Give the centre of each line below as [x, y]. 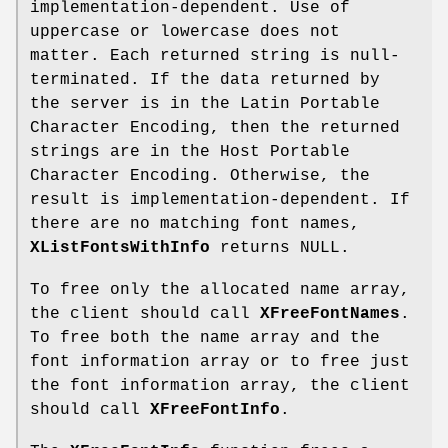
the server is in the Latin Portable [205, 104]
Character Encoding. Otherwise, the [200, 176]
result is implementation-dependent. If [220, 200]
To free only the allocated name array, [220, 290]
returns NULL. [280, 248]
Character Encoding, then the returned [215, 128]
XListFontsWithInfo [120, 248]
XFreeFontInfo [215, 410]
